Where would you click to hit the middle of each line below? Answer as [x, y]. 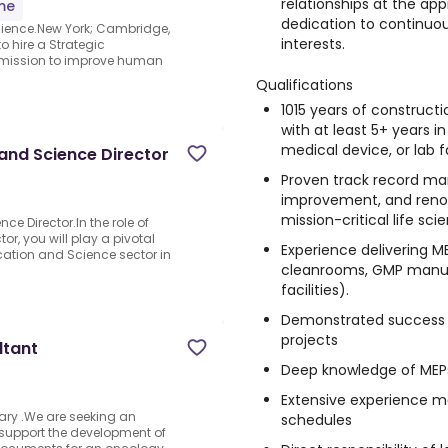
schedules [316, 420]
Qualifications [304, 85]
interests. [313, 44]
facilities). [315, 290]
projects [309, 340]
